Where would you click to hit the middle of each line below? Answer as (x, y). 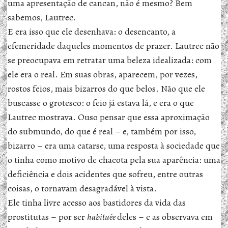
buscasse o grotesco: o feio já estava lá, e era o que (101, 103)
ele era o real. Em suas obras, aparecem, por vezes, (103, 74)
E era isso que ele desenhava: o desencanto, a (92, 32)
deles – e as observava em (165, 217)
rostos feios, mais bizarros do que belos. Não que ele (106, 89)
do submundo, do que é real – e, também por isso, (102, 131)
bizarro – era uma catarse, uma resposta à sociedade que (114, 146)
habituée (102, 217)
